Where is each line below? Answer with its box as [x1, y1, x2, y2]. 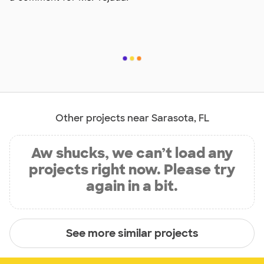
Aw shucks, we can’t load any [31, 144, 233, 163]
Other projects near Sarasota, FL [55, 112, 209, 125]
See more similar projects [65, 226, 199, 240]
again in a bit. [86, 177, 178, 196]
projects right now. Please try [29, 160, 235, 179]
